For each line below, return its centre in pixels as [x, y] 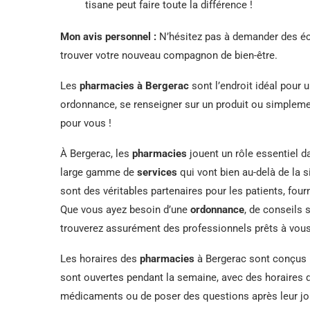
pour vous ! [86, 123]
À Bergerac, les [96, 153]
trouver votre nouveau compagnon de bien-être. [169, 55]
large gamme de [99, 172]
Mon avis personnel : [108, 36]
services [157, 172]
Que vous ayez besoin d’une [125, 209]
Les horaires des [100, 258]
